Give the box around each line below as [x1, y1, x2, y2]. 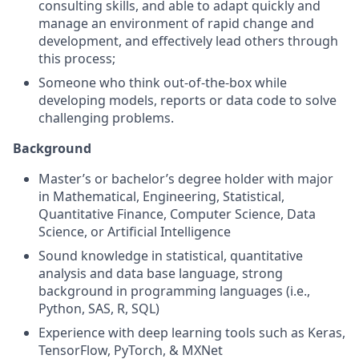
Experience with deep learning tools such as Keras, [38, 324, 345, 341]
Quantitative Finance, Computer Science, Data [38, 205, 316, 223]
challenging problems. [38, 109, 174, 127]
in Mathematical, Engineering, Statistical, [38, 188, 284, 205]
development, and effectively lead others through [38, 32, 338, 50]
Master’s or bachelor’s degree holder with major [38, 170, 333, 188]
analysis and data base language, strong [38, 264, 283, 282]
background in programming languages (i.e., [38, 282, 310, 300]
